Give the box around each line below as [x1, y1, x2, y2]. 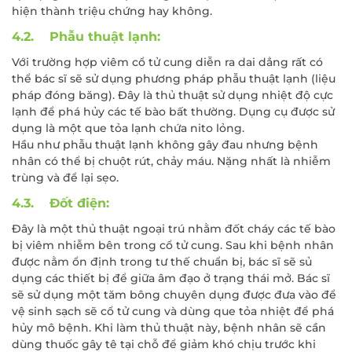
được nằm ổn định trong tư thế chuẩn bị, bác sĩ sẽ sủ [12, 254, 312, 269]
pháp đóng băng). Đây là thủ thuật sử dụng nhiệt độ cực [12, 87, 333, 102]
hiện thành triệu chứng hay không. [12, 3, 212, 18]
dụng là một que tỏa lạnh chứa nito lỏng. [12, 120, 244, 135]
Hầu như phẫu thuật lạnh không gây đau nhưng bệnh [12, 137, 318, 152]
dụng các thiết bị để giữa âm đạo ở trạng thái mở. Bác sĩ [12, 270, 330, 285]
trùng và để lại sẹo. [12, 170, 119, 185]
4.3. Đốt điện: [12, 195, 109, 211]
